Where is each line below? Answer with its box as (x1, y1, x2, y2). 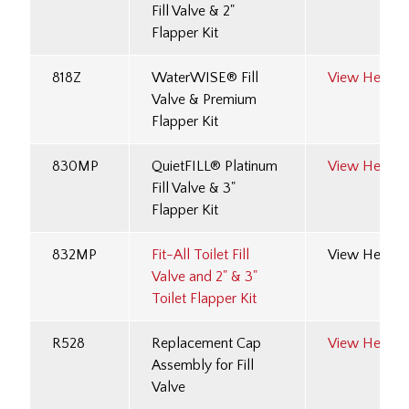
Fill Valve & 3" (152, 180, 236, 197)
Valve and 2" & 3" (152, 268, 257, 286)
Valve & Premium (152, 91, 257, 109)
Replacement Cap (152, 335, 261, 352)
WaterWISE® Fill (152, 69, 258, 87)
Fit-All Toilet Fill (152, 246, 249, 264)
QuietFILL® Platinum (152, 158, 278, 175)
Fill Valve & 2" (152, 3, 235, 20)
